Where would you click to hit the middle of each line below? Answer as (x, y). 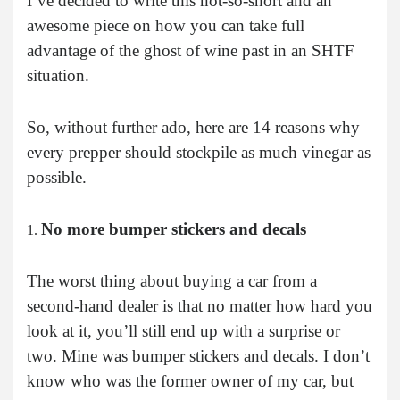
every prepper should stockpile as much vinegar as (199, 153)
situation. (58, 76)
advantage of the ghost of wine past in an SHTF (191, 51)
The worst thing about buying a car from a (172, 281)
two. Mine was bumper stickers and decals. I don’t (198, 356)
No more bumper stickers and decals (174, 229)
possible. (57, 178)
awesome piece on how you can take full (166, 26)
